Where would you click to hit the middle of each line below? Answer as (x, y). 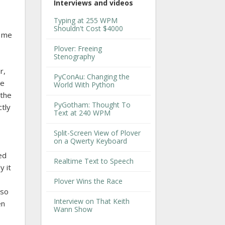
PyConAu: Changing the (92, 77)
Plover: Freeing (78, 49)
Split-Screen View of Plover (97, 133)
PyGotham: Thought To (92, 105)
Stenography (74, 57)
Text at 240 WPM (82, 113)
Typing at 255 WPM (86, 21)
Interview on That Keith (92, 201)
